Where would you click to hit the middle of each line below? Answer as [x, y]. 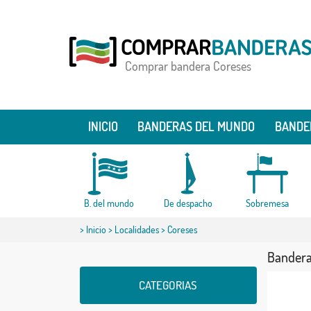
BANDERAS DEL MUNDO [196, 126]
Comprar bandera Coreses [188, 66]
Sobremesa [267, 203]
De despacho [188, 203]
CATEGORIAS [168, 285]
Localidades [136, 229]
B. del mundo [109, 203]
